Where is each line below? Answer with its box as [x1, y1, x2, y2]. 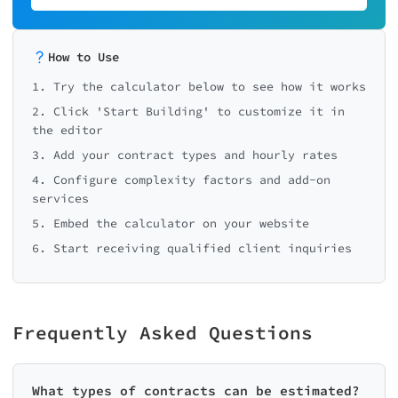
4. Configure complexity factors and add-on [32, 172, 330, 187]
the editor [32, 123, 103, 138]
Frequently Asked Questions [12, 321, 313, 345]
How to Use [48, 49, 119, 65]
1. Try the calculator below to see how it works [32, 79, 366, 94]
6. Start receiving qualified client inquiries [32, 241, 352, 256]
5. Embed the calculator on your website [32, 216, 309, 231]
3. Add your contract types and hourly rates [32, 147, 338, 163]
